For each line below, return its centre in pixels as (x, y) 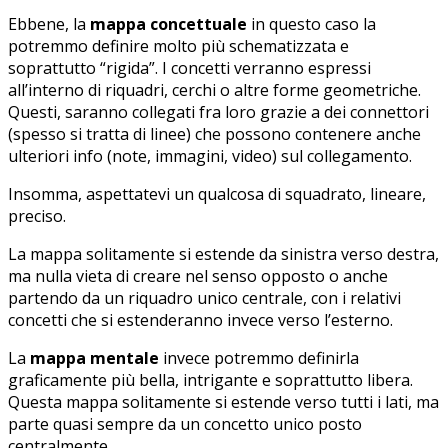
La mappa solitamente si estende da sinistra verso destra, (223, 254)
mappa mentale (94, 358)
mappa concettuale (168, 24)
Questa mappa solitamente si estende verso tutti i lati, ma (223, 402)
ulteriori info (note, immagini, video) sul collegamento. (210, 156)
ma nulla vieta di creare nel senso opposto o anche (198, 276)
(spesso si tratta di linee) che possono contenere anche (214, 134)
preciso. (37, 216)
